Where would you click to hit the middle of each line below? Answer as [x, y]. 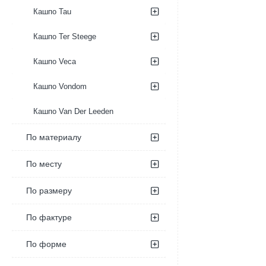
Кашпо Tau [52, 12]
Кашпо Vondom [60, 86]
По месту [44, 164]
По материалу [54, 137]
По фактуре [49, 217]
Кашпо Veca [55, 61]
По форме [46, 244]
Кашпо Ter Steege [65, 37]
